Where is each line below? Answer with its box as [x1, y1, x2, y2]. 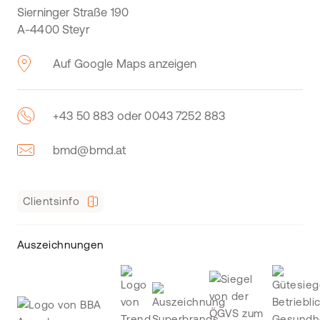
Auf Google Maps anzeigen [53, 57, 197, 70]
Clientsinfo [23, 195, 80, 207]
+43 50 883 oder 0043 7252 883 [53, 109, 226, 122]
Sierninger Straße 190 [17, 6, 129, 19]
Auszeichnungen [17, 239, 104, 251]
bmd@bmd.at [53, 144, 126, 156]
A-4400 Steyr [17, 23, 89, 36]
